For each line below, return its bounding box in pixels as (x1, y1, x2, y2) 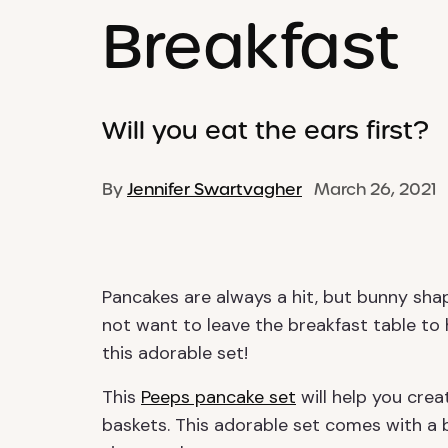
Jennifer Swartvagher (127, 179, 302, 200)
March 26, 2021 (302, 179, 436, 200)
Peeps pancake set (141, 385, 296, 409)
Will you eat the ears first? (102, 115, 429, 146)
